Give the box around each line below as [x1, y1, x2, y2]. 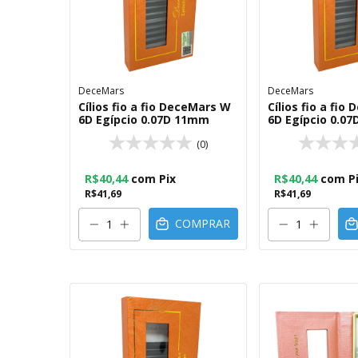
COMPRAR [175, 216, 231, 232]
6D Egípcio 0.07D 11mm [78, 112, 209, 127]
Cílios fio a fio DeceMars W [78, 99, 231, 114]
